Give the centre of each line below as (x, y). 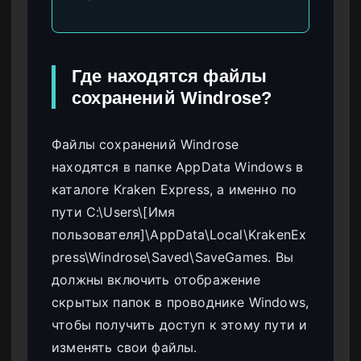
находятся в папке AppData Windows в (178, 167)
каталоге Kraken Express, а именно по (174, 190)
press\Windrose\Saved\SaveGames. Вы (172, 257)
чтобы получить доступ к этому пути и (180, 325)
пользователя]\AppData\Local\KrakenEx (179, 235)
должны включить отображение (156, 280)
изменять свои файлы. (124, 348)
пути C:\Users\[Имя (114, 212)
